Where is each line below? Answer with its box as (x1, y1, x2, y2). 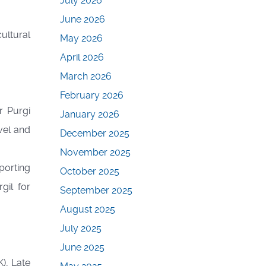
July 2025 (60, 223, 102, 235)
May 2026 (60, 33, 103, 45)
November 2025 (60, 147, 131, 159)
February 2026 (60, 90, 123, 102)
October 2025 (60, 166, 119, 178)
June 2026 (60, 14, 105, 26)
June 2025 (60, 242, 104, 254)
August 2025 (60, 204, 115, 216)
